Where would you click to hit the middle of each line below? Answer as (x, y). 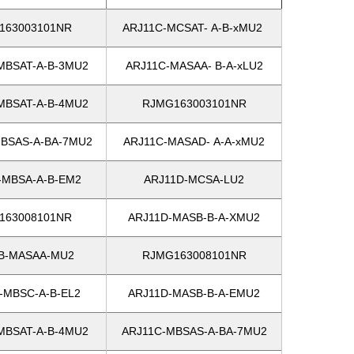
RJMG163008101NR (194, 255)
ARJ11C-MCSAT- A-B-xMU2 (194, 28)
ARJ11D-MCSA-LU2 (194, 179)
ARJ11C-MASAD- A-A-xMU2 (194, 141)
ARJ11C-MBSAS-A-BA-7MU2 (194, 331)
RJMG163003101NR (194, 104)
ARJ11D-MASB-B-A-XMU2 (194, 217)
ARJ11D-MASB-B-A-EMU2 (194, 293)
